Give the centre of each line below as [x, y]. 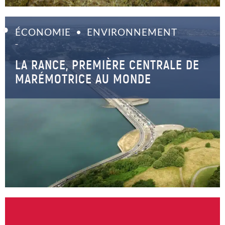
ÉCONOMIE [43, 33]
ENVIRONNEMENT [132, 33]
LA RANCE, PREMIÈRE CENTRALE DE [107, 65]
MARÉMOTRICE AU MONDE [83, 79]
